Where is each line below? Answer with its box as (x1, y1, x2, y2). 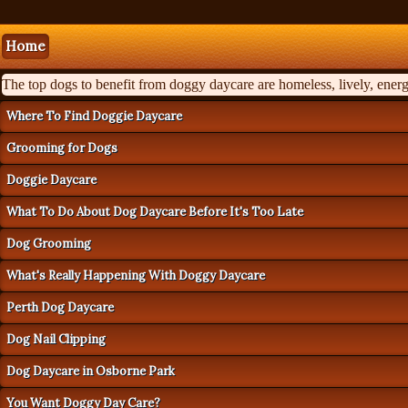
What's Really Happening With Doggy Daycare (6, 268, 265, 283)
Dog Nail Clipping (6, 331, 106, 347)
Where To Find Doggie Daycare (6, 108, 182, 124)
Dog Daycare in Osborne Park (6, 363, 175, 379)
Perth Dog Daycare (6, 300, 114, 315)
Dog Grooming (6, 236, 91, 251)
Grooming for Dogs (6, 140, 117, 156)
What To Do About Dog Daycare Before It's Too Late (6, 204, 303, 219)
